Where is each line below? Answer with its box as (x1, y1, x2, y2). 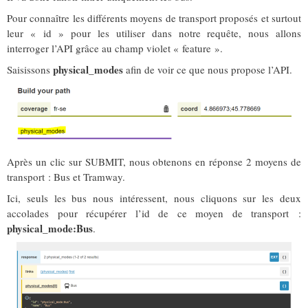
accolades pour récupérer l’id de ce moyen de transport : (7, 206, 301, 221)
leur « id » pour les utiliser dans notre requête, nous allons (7, 26, 301, 41)
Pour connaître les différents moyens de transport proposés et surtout (7, 11, 301, 25)
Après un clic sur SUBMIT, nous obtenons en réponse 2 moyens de (7, 155, 301, 169)
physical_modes (53, 62, 123, 78)
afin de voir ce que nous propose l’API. (123, 63, 292, 77)
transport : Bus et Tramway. (7, 170, 125, 184)
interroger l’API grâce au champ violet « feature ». (7, 41, 223, 56)
